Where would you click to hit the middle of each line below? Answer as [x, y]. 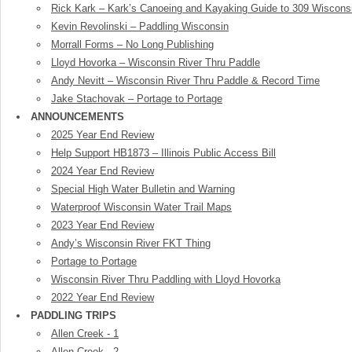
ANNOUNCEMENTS [77, 117]
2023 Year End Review [103, 225]
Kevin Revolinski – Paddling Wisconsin [140, 26]
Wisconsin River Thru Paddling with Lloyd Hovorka [166, 279]
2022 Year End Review [103, 297]
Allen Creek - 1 [85, 334]
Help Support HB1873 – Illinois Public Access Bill [163, 153]
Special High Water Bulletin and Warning [143, 189]
